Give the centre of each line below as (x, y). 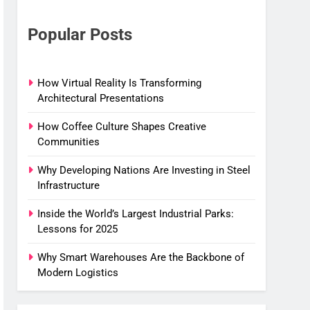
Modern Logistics (78, 272)
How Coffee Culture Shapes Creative (122, 126)
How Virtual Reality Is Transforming (120, 83)
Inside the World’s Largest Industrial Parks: (136, 213)
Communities (69, 142)
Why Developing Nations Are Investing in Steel (144, 170)
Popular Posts (80, 34)
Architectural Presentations (101, 98)
